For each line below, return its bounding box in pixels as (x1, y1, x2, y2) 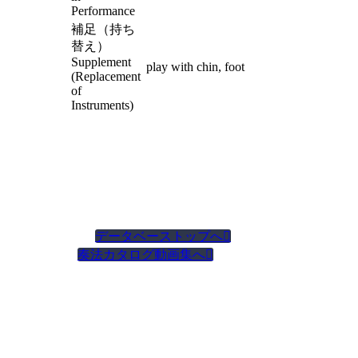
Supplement (70, 55, 131, 69)
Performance (70, 4, 135, 18)
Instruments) (70, 98, 133, 112)
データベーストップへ (94, 229, 223, 243)
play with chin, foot (145, 60, 245, 74)
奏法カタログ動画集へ (77, 248, 205, 261)
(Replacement (70, 70, 141, 83)
